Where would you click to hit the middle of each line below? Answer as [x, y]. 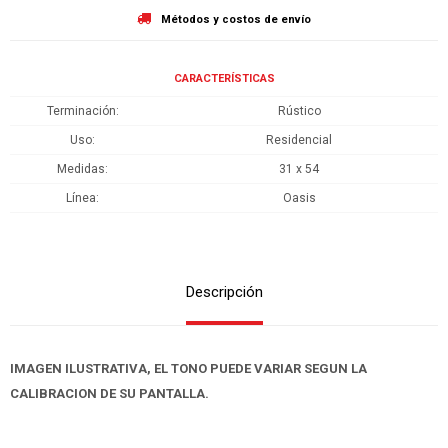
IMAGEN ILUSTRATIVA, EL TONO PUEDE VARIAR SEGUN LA [188, 368]
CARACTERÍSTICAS [224, 78]
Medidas [81, 168]
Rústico [299, 110]
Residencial [299, 139]
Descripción [224, 291]
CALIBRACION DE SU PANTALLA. [109, 393]
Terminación [81, 110]
